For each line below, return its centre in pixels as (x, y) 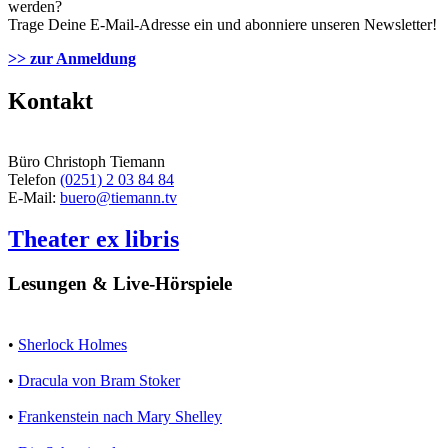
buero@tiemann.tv (118, 197)
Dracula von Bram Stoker (99, 381)
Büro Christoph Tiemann (86, 161)
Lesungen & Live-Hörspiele (120, 284)
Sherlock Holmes (72, 345)
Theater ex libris (93, 239)
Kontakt (50, 100)
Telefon (34, 179)
